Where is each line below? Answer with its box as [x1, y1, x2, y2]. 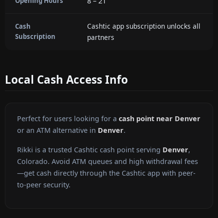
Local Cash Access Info [5, 72, 128, 87]
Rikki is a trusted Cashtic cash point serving [17, 145, 163, 155]
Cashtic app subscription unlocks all [87, 21, 200, 31]
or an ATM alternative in [17, 126, 98, 135]
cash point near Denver [119, 114, 200, 124]
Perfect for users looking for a [17, 114, 119, 124]
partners [87, 32, 114, 42]
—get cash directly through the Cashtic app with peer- [17, 168, 196, 178]
